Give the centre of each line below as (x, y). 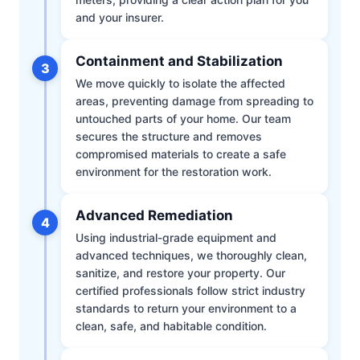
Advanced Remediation (154, 216)
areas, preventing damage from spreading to (194, 101)
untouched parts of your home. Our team (183, 119)
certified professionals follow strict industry (190, 291)
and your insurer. (120, 18)
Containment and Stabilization (179, 61)
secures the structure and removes (169, 137)
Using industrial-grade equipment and (176, 238)
